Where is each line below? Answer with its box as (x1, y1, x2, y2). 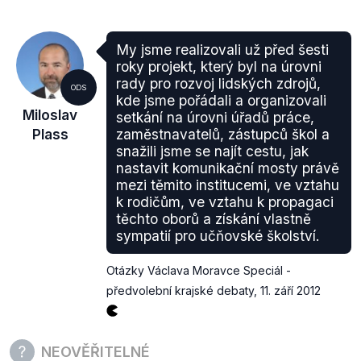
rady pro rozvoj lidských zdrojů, (116, 75, 321, 92)
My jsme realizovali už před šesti (116, 41, 329, 58)
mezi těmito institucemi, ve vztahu (116, 176, 339, 193)
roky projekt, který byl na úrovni (116, 58, 322, 75)
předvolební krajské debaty (106, 284, 254, 297)
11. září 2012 (260, 284, 321, 297)
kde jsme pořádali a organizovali (116, 92, 326, 109)
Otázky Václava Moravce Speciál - (106, 263, 291, 277)
